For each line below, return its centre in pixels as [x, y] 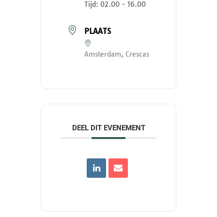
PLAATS [98, 31]
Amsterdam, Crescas [117, 54]
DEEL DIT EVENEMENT [108, 128]
